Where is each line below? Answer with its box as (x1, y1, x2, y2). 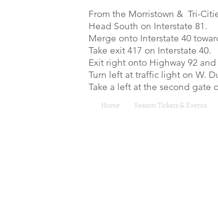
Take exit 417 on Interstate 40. (89, 45, 214, 56)
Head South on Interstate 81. (89, 20, 210, 32)
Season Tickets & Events (134, 100, 207, 109)
